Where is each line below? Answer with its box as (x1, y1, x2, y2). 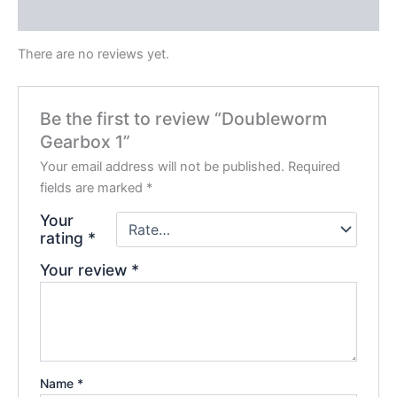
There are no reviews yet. (18, 46, 169, 63)
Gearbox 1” (40, 131, 131, 152)
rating (40, 229, 89, 247)
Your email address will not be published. (40, 159, 285, 175)
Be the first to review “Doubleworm (40, 108, 328, 129)
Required (288, 159, 341, 175)
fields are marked (40, 180, 147, 196)
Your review (40, 261, 132, 279)
